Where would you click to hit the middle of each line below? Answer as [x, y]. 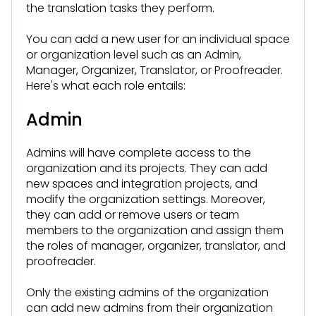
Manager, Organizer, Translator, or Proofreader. [154, 70]
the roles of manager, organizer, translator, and [156, 245]
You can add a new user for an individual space [158, 39]
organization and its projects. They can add [147, 168]
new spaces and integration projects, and [142, 183]
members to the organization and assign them [155, 230]
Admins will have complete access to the [139, 152]
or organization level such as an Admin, [134, 55]
